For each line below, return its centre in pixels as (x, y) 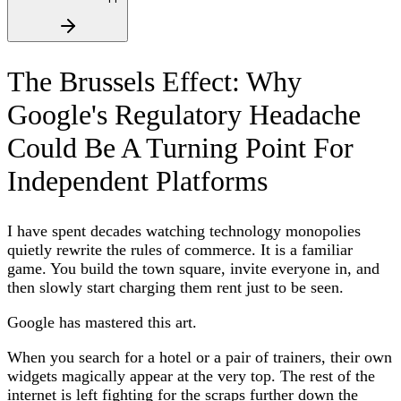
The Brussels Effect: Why (154, 82)
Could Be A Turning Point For (180, 148)
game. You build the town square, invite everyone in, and (193, 268)
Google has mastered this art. (102, 322)
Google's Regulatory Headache (184, 115)
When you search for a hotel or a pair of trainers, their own (200, 357)
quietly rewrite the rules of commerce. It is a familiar (180, 249)
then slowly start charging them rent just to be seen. (175, 287)
